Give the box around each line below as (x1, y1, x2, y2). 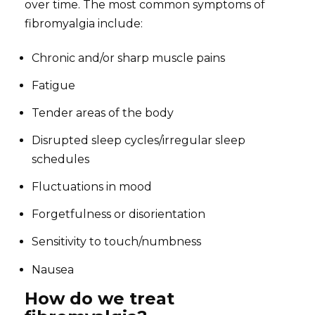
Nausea (32, 262, 75, 276)
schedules (32, 153, 90, 167)
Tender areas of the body (32, 105, 174, 120)
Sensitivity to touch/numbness (32, 235, 202, 249)
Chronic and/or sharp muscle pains (32, 51, 226, 65)
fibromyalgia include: (25, 17, 143, 31)
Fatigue (32, 78, 76, 92)
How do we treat (25, 288, 175, 309)
